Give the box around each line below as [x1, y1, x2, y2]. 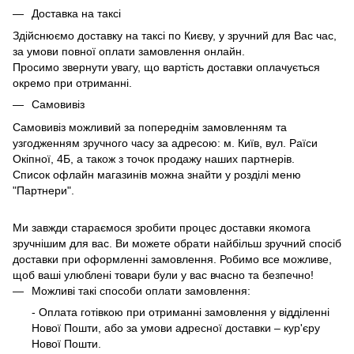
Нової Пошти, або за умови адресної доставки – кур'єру [32, 321, 320, 334]
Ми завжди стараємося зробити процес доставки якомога [13, 220, 311, 234]
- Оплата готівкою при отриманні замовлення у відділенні [32, 305, 330, 318]
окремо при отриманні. [13, 77, 132, 90]
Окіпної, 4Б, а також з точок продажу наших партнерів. [13, 152, 295, 165]
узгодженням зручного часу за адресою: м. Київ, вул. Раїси [13, 136, 318, 149]
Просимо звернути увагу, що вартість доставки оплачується [13, 61, 320, 74]
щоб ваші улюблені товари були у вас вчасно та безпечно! [13, 268, 314, 281]
